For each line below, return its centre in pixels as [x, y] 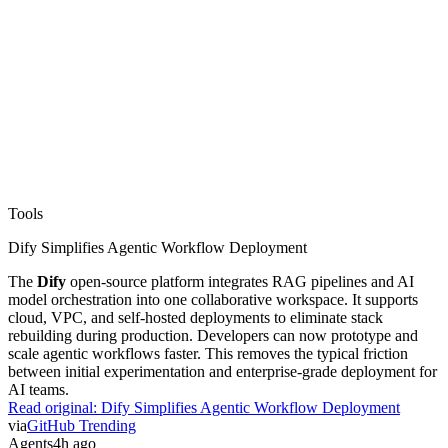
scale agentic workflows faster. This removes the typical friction [208, 353]
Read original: [54, 407]
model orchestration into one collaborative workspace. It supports [213, 299]
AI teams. [38, 389]
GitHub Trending [81, 425]
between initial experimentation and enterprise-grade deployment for [222, 371]
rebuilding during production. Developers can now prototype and [213, 335]
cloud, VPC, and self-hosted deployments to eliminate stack [195, 317]
